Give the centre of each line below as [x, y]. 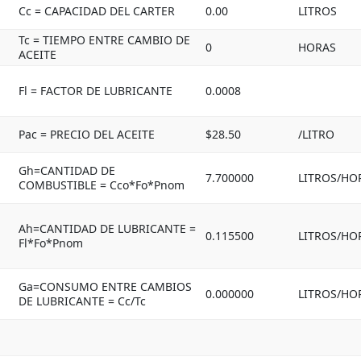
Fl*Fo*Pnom [51, 243]
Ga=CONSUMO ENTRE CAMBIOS [105, 286]
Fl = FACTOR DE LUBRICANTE [95, 91]
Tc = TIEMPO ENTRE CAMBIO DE [104, 40]
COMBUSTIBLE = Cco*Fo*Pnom [102, 185]
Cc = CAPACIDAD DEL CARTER [97, 11]
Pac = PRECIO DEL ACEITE [87, 134]
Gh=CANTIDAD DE [67, 170]
